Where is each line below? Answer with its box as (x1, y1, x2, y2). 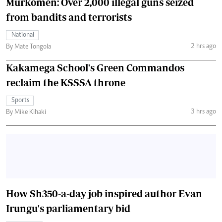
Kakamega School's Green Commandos (6, 62, 184, 74)
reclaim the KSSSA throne (6, 77, 125, 89)
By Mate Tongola (6, 44, 51, 51)
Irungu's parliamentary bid (6, 203, 130, 215)
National (11, 32, 34, 39)
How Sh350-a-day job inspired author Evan (6, 188, 202, 200)
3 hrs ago (190, 108, 216, 115)
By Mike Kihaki (6, 109, 46, 116)
